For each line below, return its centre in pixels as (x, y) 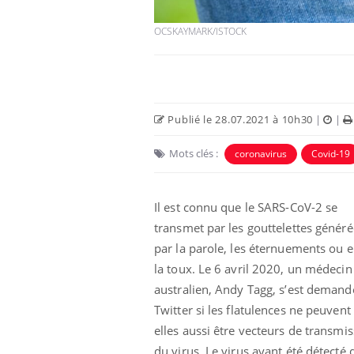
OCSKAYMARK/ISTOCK (200, 31)
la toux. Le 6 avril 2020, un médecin (253, 268)
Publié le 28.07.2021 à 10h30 (239, 119)
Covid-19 (331, 153)
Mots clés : (194, 153)
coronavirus (261, 153)
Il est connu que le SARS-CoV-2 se (246, 207)
